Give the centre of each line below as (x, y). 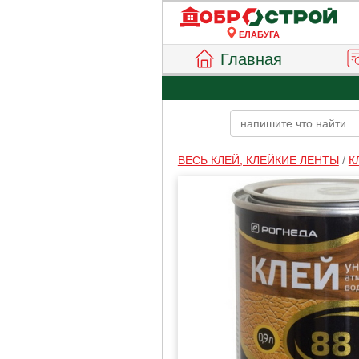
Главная (252, 59)
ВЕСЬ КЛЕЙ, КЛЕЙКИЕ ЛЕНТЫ (258, 160)
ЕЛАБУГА (259, 34)
